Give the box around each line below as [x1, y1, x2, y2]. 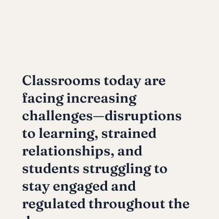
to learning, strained [22, 124, 156, 141]
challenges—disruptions [22, 107, 182, 124]
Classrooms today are [22, 71, 166, 88]
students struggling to [22, 159, 168, 176]
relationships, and [22, 142, 142, 159]
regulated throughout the [22, 195, 190, 212]
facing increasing [22, 89, 136, 106]
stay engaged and [22, 177, 136, 194]
